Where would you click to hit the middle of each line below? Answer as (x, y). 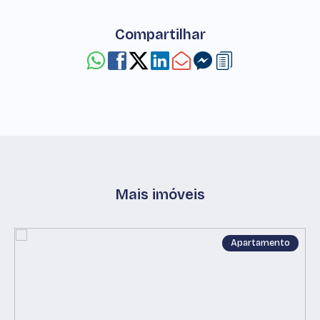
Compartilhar (160, 34)
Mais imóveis (160, 194)
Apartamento (260, 243)
